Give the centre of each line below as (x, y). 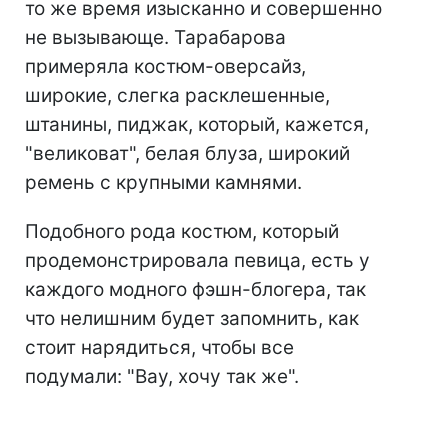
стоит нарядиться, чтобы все (159, 348)
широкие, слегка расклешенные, (177, 96)
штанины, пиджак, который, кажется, (197, 125)
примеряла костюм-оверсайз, (165, 67)
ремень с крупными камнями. (163, 183)
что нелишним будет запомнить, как (192, 319)
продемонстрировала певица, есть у (197, 261)
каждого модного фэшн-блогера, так (195, 290)
